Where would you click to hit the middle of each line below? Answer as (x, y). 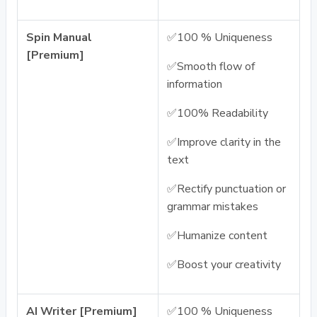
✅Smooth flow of (211, 67)
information (195, 84)
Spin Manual (59, 38)
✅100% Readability (218, 113)
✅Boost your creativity (224, 265)
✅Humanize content (217, 236)
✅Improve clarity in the (224, 142)
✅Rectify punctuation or (226, 189)
